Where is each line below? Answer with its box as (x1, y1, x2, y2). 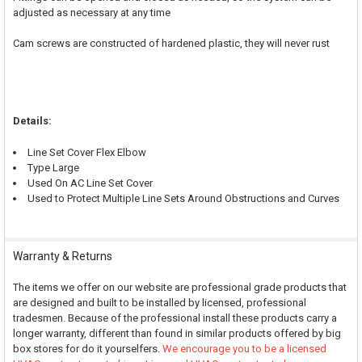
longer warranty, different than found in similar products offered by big (12, 327, 341, 340)
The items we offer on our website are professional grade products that (12, 281, 347, 294)
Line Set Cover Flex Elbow (27, 145, 146, 158)
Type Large (27, 161, 79, 174)
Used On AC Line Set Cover (27, 176, 153, 189)
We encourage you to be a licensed (162, 343, 326, 356)
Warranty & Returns (12, 250, 112, 263)
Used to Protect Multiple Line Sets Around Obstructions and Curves (27, 192, 339, 204)
